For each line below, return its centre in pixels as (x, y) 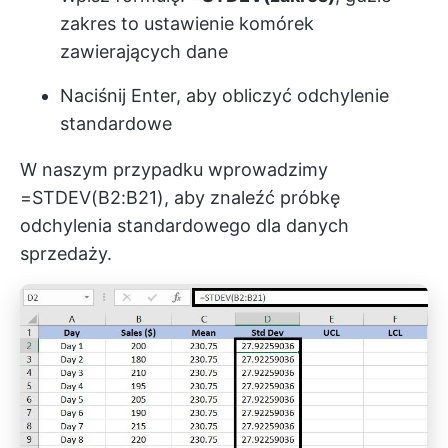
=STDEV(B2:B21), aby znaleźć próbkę (180, 198)
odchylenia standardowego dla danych (184, 226)
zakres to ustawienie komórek (187, 24)
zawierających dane (144, 52)
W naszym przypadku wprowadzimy (174, 170)
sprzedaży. (66, 254)
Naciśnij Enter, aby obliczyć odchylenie (224, 96)
